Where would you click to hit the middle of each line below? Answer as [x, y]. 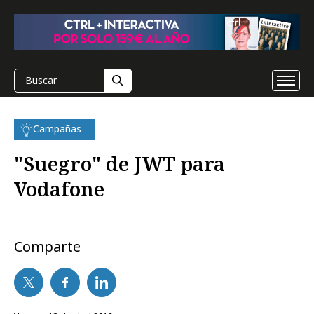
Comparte [47, 246]
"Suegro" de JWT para [120, 163]
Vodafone [59, 189]
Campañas [57, 129]
